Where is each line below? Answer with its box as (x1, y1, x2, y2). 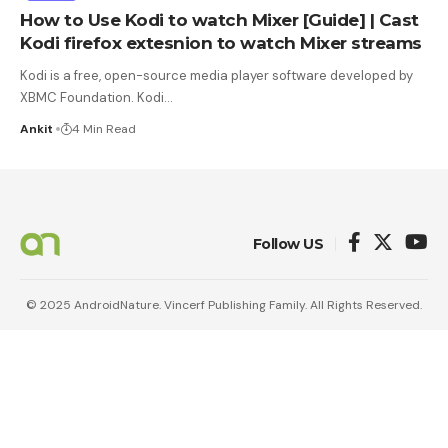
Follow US (252, 234, 323, 253)
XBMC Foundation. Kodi (20, 88, 164, 106)
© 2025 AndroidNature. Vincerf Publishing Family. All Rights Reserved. (26, 296, 422, 313)
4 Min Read (72, 120, 136, 137)
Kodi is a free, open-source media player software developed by (20, 66, 413, 84)
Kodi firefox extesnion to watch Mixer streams (20, 32, 422, 53)
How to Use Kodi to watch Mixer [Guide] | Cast (20, 9, 419, 30)
